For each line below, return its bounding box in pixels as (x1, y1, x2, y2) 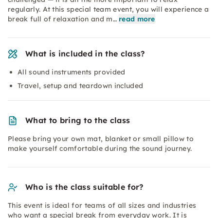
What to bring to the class (25, 115, 130, 125)
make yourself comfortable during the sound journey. (8, 144, 192, 153)
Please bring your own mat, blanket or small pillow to (8, 134, 194, 143)
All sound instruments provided (18, 68, 126, 76)
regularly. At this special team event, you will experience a (8, 5, 209, 14)
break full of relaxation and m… (8, 15, 117, 23)
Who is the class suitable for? (25, 182, 144, 192)
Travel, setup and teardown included (18, 81, 144, 90)
